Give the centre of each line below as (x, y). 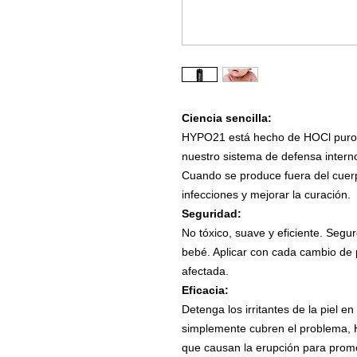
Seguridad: (211, 214)
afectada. (205, 271)
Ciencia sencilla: (226, 118)
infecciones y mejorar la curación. (266, 195)
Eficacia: (205, 290)
